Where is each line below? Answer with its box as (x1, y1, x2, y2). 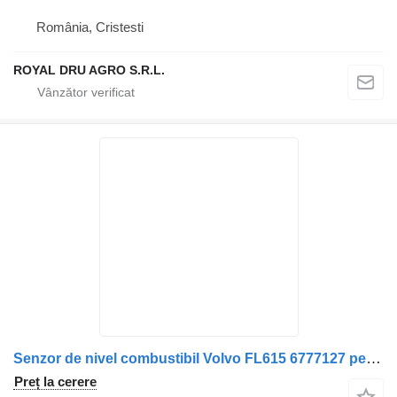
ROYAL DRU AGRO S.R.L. (13, 63, 165, 78)
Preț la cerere (14, 374, 97, 390)
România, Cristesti (36, 19, 144, 35)
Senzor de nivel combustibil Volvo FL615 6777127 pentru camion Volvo (366, 350, 381, 368)
